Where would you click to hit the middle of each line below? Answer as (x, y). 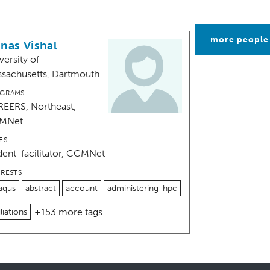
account (81, 189)
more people (239, 40)
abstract (40, 189)
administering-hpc (142, 189)
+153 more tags (68, 212)
